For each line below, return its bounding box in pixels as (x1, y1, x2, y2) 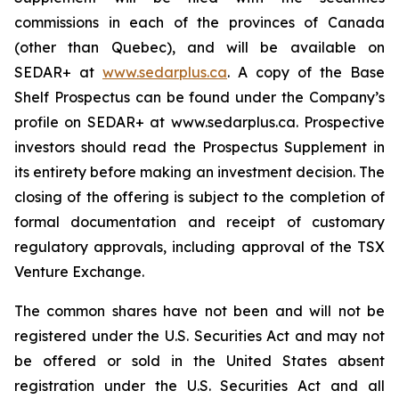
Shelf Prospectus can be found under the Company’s (14, 88, 385, 106)
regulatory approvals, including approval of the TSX (14, 238, 385, 256)
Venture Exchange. (14, 263, 144, 281)
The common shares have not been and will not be (14, 302, 385, 320)
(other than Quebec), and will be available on (14, 38, 385, 56)
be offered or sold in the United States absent (14, 352, 385, 370)
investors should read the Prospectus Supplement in (14, 138, 385, 156)
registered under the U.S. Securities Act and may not (14, 327, 385, 345)
